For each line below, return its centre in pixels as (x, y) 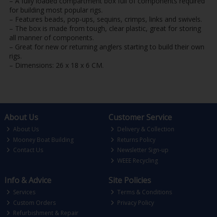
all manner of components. (51, 37)
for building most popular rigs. (56, 10)
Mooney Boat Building (43, 139)
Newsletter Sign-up (142, 150)
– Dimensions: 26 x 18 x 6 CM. (56, 65)
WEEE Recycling (137, 160)
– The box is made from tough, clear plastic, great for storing (105, 28)
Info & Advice (28, 180)
